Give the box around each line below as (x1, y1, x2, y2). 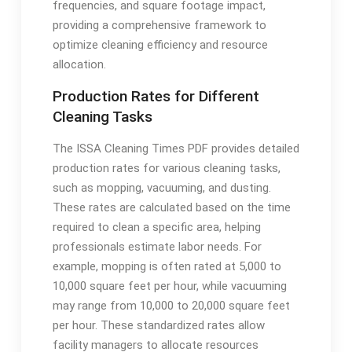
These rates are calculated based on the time (52, 200, 291, 214)
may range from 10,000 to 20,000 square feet (52, 298, 290, 313)
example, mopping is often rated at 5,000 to (52, 258, 281, 273)
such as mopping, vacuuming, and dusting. (52, 180, 271, 195)
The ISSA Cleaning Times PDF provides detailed (52, 141, 299, 156)
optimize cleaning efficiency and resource (52, 37, 268, 52)
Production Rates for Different (52, 86, 259, 105)
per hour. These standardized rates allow (52, 317, 265, 332)
